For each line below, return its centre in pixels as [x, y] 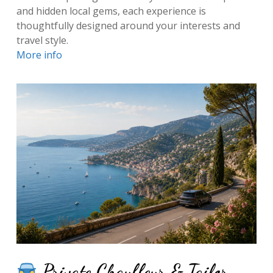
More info [39, 55]
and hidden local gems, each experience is [111, 11]
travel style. [42, 41]
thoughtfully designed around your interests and [128, 26]
